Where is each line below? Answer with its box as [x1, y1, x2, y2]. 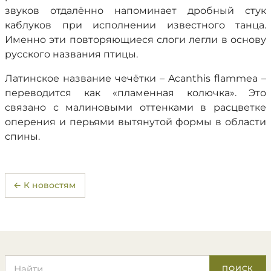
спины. [5, 131, 40, 142]
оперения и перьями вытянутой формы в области [5, 116, 266, 128]
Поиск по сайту [4, 255, 76, 267]
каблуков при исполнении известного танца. [5, 19, 266, 31]
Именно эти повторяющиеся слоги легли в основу [5, 34, 266, 45]
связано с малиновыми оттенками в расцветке [5, 102, 266, 113]
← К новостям [13, 179, 76, 191]
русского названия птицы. [5, 48, 138, 60]
